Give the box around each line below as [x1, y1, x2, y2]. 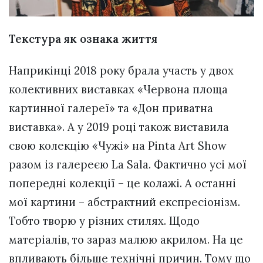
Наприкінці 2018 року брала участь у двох [9, 63, 234, 78]
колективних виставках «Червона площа [9, 82, 228, 97]
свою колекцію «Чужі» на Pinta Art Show [9, 139, 227, 153]
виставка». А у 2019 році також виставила [9, 120, 229, 134]
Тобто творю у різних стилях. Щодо [9, 214, 200, 228]
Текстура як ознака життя [9, 31, 157, 46]
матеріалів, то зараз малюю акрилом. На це [9, 232, 243, 247]
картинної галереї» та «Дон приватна [9, 101, 213, 116]
